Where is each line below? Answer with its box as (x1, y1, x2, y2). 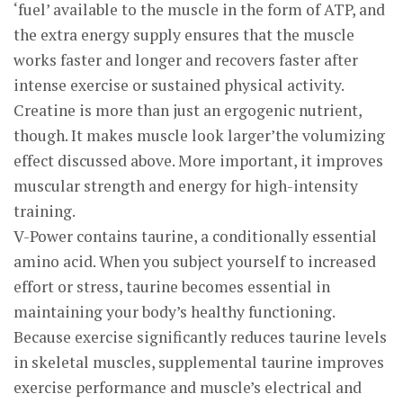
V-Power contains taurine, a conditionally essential (13, 226, 377, 246)
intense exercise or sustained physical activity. (13, 75, 345, 95)
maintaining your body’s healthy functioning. (13, 301, 335, 322)
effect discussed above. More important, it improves (13, 150, 383, 171)
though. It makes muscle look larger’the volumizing (13, 125, 385, 146)
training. (13, 201, 76, 221)
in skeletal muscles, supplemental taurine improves (13, 352, 384, 372)
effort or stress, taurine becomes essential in (13, 276, 330, 297)
